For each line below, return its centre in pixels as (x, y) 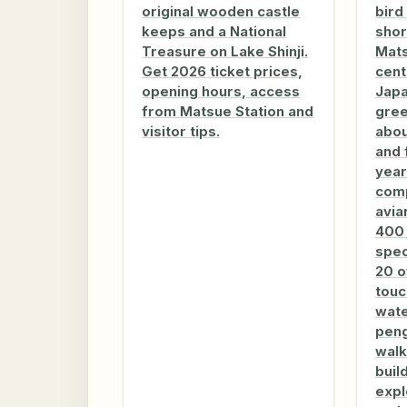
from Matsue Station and (228, 112)
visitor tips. (181, 132)
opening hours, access (221, 92)
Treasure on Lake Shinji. (225, 52)
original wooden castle (221, 12)
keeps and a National (214, 32)
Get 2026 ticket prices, (223, 72)
